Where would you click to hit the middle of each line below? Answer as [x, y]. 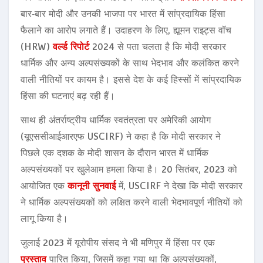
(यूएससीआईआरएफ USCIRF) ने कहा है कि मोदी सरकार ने [121, 136]
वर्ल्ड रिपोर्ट [71, 46]
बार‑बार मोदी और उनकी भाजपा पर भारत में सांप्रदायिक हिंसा [123, 14]
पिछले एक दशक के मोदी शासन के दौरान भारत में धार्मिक [114, 153]
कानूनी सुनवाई [92, 186]
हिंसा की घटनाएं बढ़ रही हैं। [69, 96]
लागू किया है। [44, 218]
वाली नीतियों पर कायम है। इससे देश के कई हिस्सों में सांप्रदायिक [131, 79]
